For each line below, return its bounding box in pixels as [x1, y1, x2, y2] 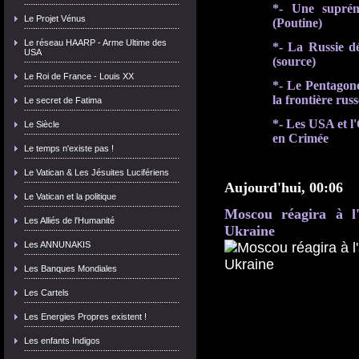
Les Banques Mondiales [24, 264, 117, 273]
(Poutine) [272, 16, 322, 30]
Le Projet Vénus [24, 14, 86, 23]
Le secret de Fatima [24, 95, 102, 105]
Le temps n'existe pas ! [24, 143, 114, 153]
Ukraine [224, 223, 275, 239]
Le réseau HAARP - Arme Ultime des [24, 38, 167, 47]
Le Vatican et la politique [24, 192, 116, 201]
